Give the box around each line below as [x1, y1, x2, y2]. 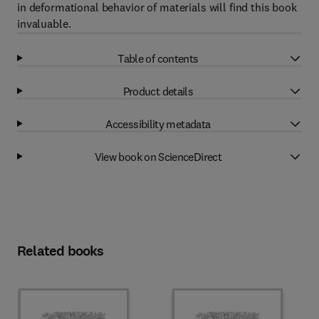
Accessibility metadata [105, 116, 211, 131]
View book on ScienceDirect [94, 149, 222, 164]
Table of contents [117, 51, 199, 66]
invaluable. [17, 16, 71, 31]
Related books [17, 241, 104, 261]
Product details [122, 83, 194, 98]
